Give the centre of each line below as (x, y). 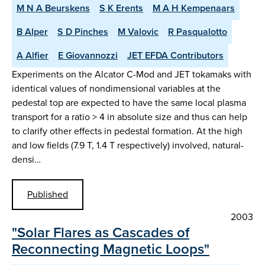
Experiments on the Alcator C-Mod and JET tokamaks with (132, 74)
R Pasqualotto (198, 31)
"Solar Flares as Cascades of (101, 232)
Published (48, 195)
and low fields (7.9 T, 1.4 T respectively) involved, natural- (128, 145)
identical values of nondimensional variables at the (116, 88)
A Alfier (33, 55)
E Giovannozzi (88, 55)
